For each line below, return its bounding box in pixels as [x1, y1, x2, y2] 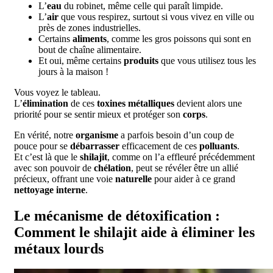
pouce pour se [14, 140, 70, 151]
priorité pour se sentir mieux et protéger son [14, 108, 183, 119]
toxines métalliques [97, 97, 174, 108]
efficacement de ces [119, 140, 199, 151]
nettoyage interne [14, 184, 85, 195]
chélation [94, 162, 131, 173]
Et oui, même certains [38, 55, 124, 66]
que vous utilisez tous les [158, 55, 256, 66]
